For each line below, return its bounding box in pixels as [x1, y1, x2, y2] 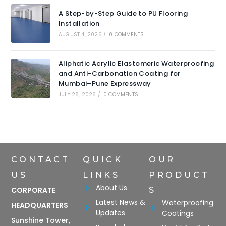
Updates [96, 207, 126, 218]
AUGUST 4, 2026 [58, 31, 102, 39]
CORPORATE [11, 185, 56, 195]
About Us [96, 182, 128, 193]
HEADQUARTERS [11, 200, 69, 210]
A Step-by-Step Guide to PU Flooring [58, 9, 188, 19]
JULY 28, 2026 [58, 90, 96, 98]
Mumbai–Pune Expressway [58, 78, 151, 88]
